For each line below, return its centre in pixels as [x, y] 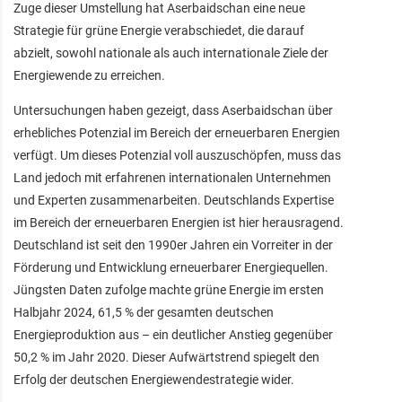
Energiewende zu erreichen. [89, 75]
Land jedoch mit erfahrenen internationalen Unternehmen [172, 177]
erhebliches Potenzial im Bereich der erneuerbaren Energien [177, 132]
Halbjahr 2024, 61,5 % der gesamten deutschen [144, 312]
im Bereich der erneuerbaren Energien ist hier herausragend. [179, 222]
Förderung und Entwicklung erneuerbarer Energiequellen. [171, 267]
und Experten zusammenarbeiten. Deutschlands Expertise [174, 200]
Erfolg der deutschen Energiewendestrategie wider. [154, 379]
